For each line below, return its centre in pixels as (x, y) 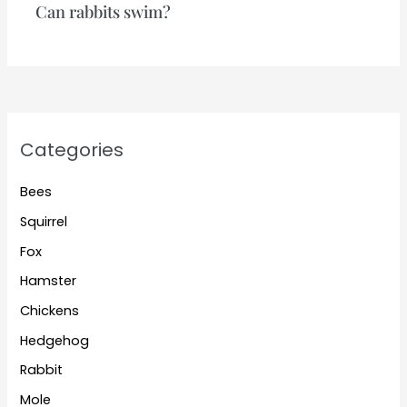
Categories (72, 150)
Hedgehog (55, 340)
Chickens (50, 311)
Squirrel (44, 222)
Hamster (49, 281)
